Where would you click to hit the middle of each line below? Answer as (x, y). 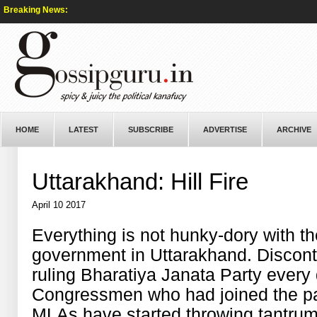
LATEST (83, 129)
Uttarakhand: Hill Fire (140, 181)
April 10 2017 (59, 205)
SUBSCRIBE (151, 129)
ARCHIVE (294, 129)
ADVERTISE (225, 129)
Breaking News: (36, 10)
